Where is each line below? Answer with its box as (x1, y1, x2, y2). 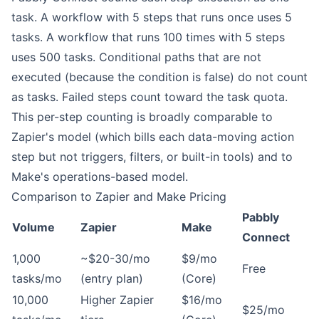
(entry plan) (80, 271, 143, 286)
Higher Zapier (80, 293, 154, 307)
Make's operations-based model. (11, 169, 188, 184)
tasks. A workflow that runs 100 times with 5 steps (11, 30, 285, 44)
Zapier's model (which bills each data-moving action (11, 130, 294, 144)
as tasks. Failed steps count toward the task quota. (11, 90, 288, 104)
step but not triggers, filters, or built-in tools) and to (11, 150, 293, 164)
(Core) (182, 271, 216, 286)
